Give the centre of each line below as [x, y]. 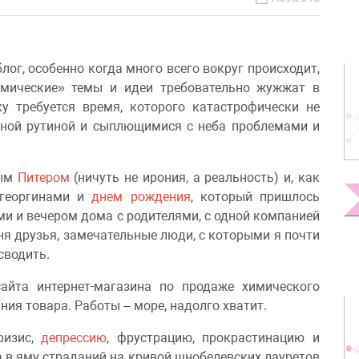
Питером [43, 178]
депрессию [74, 338]
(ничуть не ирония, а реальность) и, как [195, 178]
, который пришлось [255, 197]
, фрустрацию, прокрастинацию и [214, 338]
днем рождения [141, 197]
